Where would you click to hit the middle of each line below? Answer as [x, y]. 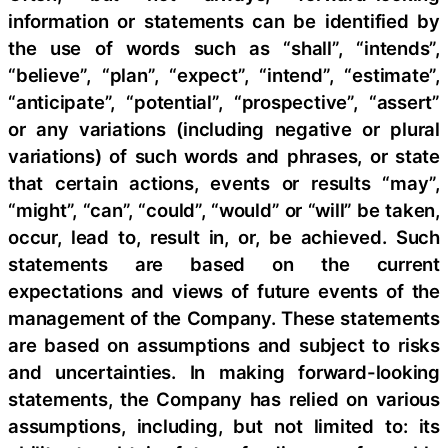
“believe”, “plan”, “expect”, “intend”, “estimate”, [224, 75]
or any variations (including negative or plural [224, 129]
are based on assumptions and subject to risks [224, 345]
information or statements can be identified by [224, 21]
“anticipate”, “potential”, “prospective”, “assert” [224, 102]
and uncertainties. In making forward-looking [224, 372]
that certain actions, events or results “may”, [224, 183]
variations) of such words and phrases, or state [224, 156]
